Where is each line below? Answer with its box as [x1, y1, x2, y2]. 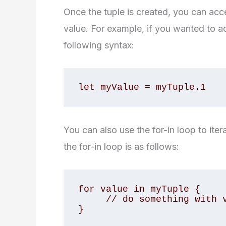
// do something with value [78, 194, 106, 204]
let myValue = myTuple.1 [78, 82, 206, 93]
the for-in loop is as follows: [64, 141, 179, 152]
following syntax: [64, 39, 134, 50]
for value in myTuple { [78, 184, 200, 194]
